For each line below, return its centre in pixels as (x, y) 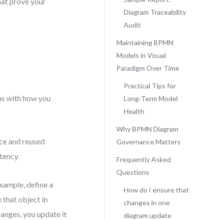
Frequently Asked (143, 159)
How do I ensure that (156, 190)
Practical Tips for (150, 86)
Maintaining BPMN (145, 42)
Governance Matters (148, 142)
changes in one (147, 203)
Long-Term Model (151, 98)
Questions (133, 172)
